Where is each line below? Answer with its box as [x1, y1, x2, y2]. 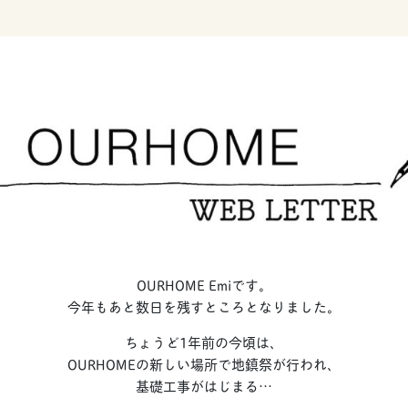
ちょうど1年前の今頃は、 [125, 331, 283, 352]
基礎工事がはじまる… [136, 374, 272, 396]
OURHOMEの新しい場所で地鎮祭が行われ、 [67, 352, 341, 374]
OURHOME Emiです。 [136, 273, 272, 295]
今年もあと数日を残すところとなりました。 [67, 295, 341, 317]
